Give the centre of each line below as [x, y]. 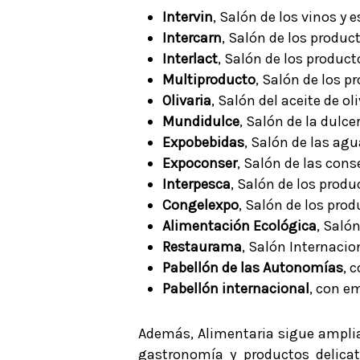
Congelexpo [200, 205]
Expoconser [200, 163]
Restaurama [202, 247]
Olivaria [187, 100]
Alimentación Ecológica [239, 226]
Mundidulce [201, 121]
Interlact [190, 59]
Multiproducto [209, 80]
